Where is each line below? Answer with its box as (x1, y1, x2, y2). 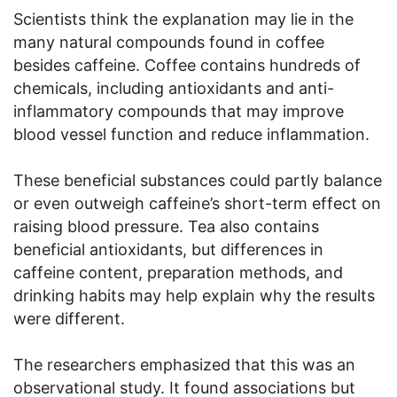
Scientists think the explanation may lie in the (13, 9, 354, 28)
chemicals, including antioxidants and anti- (13, 78, 334, 97)
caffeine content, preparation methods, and (13, 262, 343, 282)
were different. (13, 308, 125, 328)
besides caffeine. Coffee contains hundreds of (13, 55, 361, 74)
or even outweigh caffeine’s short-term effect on (13, 193, 381, 213)
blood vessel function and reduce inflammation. (13, 124, 370, 144)
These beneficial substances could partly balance (13, 170, 382, 190)
